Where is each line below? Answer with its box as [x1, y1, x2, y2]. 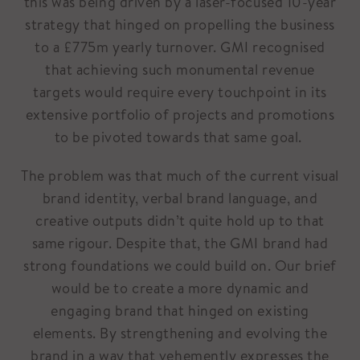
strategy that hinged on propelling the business [25, 14, 335, 35]
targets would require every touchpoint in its [33, 81, 327, 102]
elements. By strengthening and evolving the [32, 322, 328, 343]
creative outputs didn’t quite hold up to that [35, 210, 325, 231]
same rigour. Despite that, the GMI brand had [31, 232, 329, 253]
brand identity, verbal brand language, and [42, 187, 318, 208]
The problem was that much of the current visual [21, 165, 339, 186]
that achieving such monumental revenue [45, 59, 315, 80]
